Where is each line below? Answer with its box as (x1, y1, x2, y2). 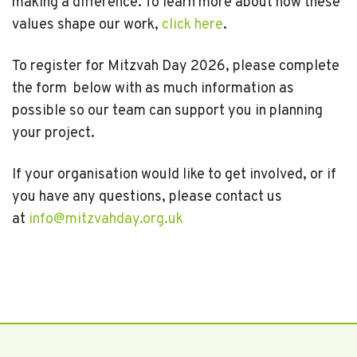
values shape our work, (12, 16, 162, 34)
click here (162, 16, 223, 34)
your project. (12, 124, 95, 143)
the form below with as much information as (12, 80, 294, 98)
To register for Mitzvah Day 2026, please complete (12, 57, 339, 76)
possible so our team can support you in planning (12, 102, 323, 120)
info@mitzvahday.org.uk (29, 210, 183, 229)
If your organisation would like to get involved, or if (12, 166, 336, 184)
